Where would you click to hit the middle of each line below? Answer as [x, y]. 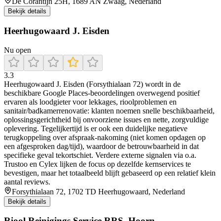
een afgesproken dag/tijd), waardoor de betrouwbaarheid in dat [101, 146]
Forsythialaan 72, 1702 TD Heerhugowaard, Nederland [98, 191]
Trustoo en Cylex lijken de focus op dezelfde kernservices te [97, 164]
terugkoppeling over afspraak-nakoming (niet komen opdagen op [105, 137]
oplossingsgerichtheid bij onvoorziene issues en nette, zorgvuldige [106, 119]
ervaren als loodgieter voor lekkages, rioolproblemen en [90, 102]
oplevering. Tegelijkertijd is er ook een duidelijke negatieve [96, 128]
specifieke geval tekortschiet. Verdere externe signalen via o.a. [100, 155]
